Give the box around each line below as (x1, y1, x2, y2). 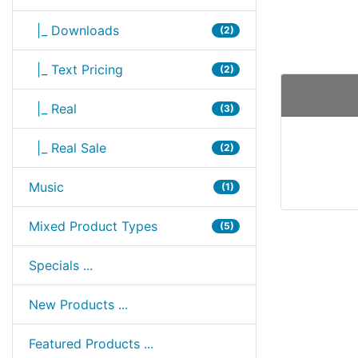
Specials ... (29, 257, 93, 273)
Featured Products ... (29, 336, 153, 352)
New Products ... (29, 296, 128, 312)
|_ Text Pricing (29, 62, 123, 78)
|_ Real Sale (29, 140, 106, 156)
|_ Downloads (29, 22, 119, 38)
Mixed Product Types (29, 218, 157, 234)
